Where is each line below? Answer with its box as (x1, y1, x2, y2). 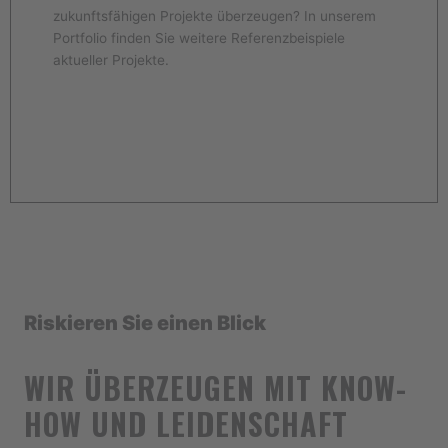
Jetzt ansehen (176, 129, 272, 154)
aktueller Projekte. (53, 51, 169, 68)
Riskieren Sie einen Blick (23, 311, 266, 336)
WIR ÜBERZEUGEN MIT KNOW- (23, 365, 407, 411)
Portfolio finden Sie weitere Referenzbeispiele (53, 29, 345, 46)
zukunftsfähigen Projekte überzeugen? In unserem (53, 7, 376, 24)
